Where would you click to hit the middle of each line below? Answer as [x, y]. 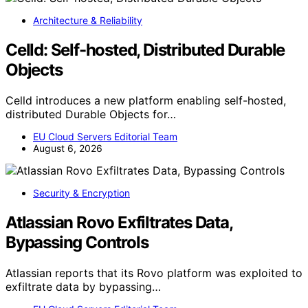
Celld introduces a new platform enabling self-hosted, [146, 100]
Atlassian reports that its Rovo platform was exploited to [154, 273]
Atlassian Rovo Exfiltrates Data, [119, 222]
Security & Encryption [81, 192]
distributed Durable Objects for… [91, 114]
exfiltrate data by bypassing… [83, 286]
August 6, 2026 [68, 148]
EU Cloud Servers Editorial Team [105, 136]
